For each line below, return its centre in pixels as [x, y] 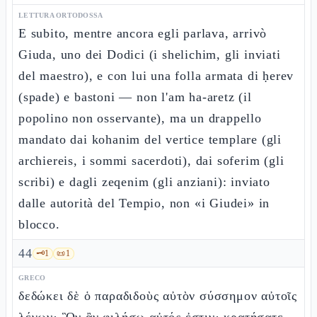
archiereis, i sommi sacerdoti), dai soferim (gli [151, 161]
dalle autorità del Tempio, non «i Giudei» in [144, 203]
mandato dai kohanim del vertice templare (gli [150, 139]
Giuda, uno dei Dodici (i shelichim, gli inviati [150, 54]
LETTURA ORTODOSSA [61, 15]
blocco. [39, 224]
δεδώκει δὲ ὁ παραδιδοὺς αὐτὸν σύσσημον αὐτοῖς [158, 296]
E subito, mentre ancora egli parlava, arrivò [143, 33]
